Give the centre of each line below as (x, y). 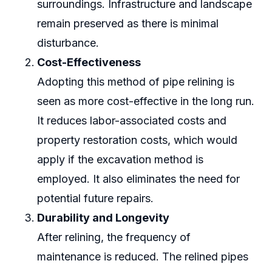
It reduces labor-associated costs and (131, 121)
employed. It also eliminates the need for (138, 179)
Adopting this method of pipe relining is (135, 82)
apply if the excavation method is (120, 160)
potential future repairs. (95, 199)
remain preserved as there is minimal (127, 24)
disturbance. (68, 43)
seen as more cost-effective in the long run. (145, 101)
